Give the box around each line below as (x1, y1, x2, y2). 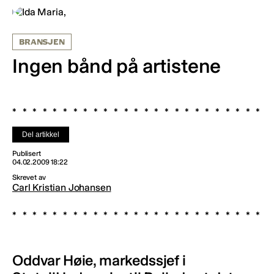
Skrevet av (12, 172, 46, 182)
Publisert (12, 149, 41, 158)
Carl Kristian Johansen (12, 181, 111, 193)
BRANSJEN (19, 37, 65, 46)
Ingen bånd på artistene (12, 54, 221, 78)
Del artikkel (22, 130, 59, 139)
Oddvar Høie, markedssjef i (12, 251, 186, 269)
